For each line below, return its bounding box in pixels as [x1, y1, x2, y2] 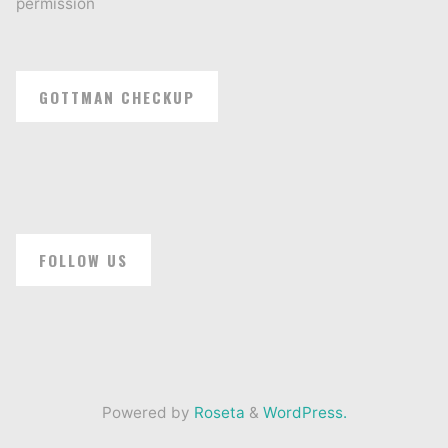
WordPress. [262, 402, 347, 422]
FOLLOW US [39, 248, 129, 271]
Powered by [101, 402, 190, 422]
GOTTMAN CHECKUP [39, 85, 196, 108]
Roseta [189, 402, 245, 422]
